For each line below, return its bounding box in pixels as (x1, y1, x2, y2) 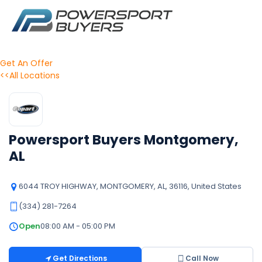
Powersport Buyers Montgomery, (9, 130, 239, 149)
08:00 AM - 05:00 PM (40, 220, 115, 232)
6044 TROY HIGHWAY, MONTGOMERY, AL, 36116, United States (19, 181, 242, 192)
